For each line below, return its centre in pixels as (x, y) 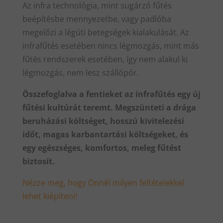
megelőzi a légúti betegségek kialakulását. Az (106, 33)
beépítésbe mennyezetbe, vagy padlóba (97, 19)
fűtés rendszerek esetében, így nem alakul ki (105, 59)
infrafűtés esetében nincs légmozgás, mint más (111, 46)
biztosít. (38, 162)
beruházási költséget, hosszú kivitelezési (103, 121)
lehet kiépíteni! (50, 196)
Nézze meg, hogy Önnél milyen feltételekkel (103, 183)
